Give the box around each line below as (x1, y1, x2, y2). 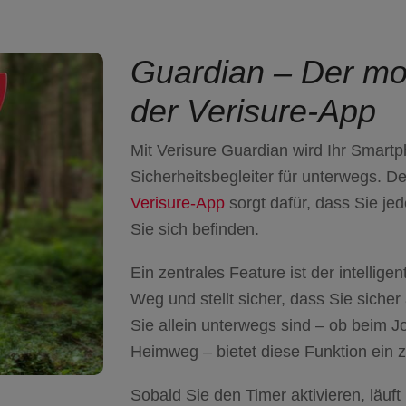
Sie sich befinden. (130, 219, 259, 238)
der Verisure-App (130, 92, 376, 130)
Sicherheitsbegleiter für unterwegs (130, 167, 377, 186)
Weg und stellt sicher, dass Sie (130, 290, 357, 308)
